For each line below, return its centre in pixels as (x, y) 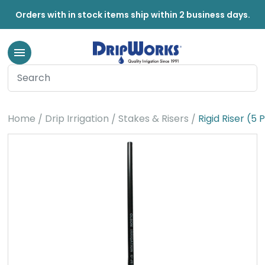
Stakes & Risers (153, 119)
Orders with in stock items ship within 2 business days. (132, 15)
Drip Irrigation (77, 119)
